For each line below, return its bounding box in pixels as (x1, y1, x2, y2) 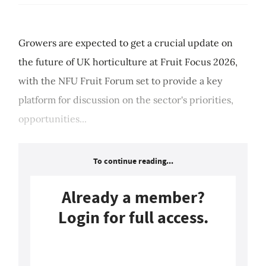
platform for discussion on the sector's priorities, (18, 94, 233, 106)
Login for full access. (58, 207, 208, 229)
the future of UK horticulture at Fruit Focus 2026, (18, 56, 237, 68)
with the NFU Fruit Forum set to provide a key (18, 75, 222, 87)
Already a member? (61, 186, 205, 209)
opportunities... (18, 113, 87, 125)
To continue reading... (93, 156, 173, 167)
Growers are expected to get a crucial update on (18, 37, 233, 49)
